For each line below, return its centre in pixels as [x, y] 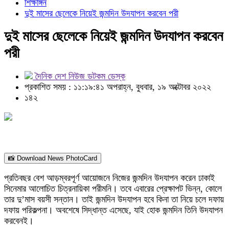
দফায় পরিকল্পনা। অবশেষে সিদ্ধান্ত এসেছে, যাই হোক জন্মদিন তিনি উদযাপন [113, 210]
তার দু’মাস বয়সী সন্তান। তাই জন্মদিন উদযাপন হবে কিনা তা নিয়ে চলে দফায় [114, 199]
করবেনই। [19, 221]
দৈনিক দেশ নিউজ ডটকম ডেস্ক [79, 76]
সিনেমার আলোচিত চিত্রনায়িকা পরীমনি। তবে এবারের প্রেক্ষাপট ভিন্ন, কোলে [113, 189]
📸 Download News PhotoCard [53, 158]
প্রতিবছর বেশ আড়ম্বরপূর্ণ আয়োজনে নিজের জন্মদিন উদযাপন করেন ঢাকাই [109, 178]
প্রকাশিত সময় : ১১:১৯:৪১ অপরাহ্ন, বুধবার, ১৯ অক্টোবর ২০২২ [118, 87]
